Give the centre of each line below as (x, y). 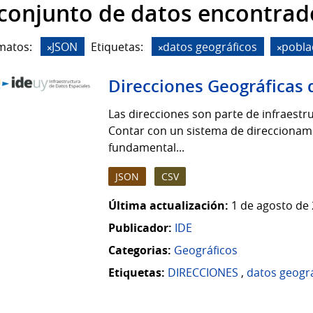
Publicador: (140, 228)
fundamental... (146, 148)
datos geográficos (210, 46)
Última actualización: (168, 206)
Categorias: (140, 250)
